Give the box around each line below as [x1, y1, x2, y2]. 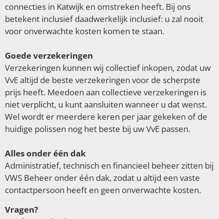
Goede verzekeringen [5, 50, 93, 62]
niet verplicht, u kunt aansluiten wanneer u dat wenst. [5, 99, 207, 110]
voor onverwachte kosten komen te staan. [5, 25, 164, 37]
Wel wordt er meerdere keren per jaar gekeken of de [5, 111, 207, 123]
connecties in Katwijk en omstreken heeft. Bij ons [5, 1, 191, 13]
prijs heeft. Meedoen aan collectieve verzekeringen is [5, 87, 206, 98]
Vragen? [5, 203, 38, 215]
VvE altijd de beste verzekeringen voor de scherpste [5, 74, 200, 86]
